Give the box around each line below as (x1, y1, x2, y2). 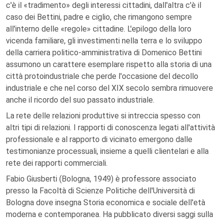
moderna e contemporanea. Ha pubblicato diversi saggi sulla (6, 210, 213, 219)
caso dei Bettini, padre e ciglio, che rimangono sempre (6, 12, 192, 22)
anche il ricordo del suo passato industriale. (6, 95, 154, 105)
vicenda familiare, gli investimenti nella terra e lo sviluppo (6, 36, 202, 45)
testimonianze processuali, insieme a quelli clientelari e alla (6, 147, 209, 156)
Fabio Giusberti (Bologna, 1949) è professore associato (6, 174, 196, 184)
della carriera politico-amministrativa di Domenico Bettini (6, 48, 202, 57)
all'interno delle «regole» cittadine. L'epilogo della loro (6, 24, 191, 34)
